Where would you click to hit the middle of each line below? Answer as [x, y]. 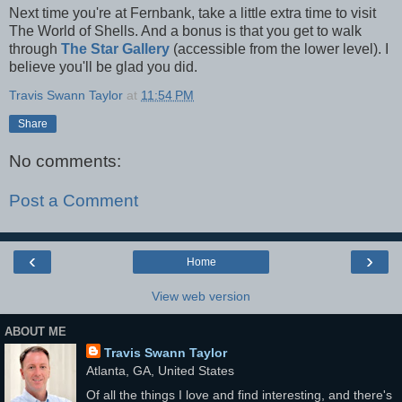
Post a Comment [74, 200]
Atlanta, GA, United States [160, 371]
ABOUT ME [35, 331]
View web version [201, 297]
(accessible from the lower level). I [279, 48]
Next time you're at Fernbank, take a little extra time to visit [192, 13]
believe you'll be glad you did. [103, 66]
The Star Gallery [115, 48]
